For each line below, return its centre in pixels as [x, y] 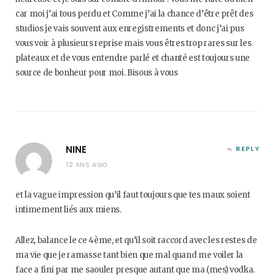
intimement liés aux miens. [68, 210]
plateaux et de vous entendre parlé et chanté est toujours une [133, 58]
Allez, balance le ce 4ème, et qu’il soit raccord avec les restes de [136, 240]
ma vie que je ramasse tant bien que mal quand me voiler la [130, 255]
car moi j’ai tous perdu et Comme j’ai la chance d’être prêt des [134, 14]
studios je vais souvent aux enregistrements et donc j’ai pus [130, 29]
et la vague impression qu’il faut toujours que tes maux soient [133, 195]
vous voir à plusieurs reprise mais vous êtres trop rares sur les [134, 43]
